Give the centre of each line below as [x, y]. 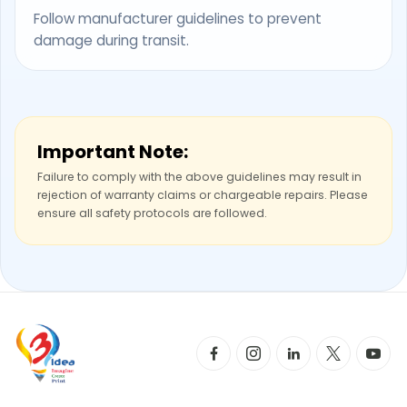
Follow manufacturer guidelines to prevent [178, 18]
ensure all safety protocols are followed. [152, 213]
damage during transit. [111, 40]
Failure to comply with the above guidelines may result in [199, 176]
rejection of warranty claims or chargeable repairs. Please [203, 194]
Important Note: [113, 151]
